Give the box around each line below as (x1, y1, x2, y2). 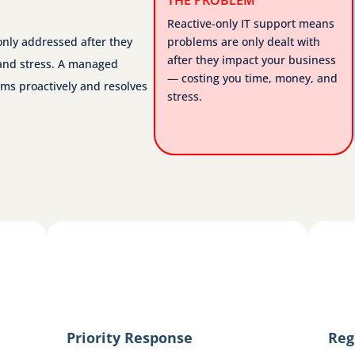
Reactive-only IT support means (167, 15, 335, 31)
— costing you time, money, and (167, 70, 338, 86)
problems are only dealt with (167, 33, 321, 49)
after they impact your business (167, 52, 337, 67)
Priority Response (67, 327, 193, 347)
